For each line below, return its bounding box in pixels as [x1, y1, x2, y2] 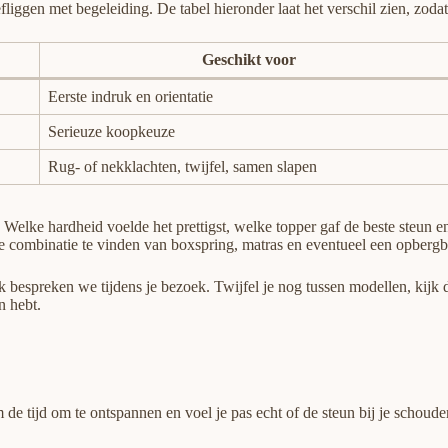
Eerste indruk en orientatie [48, 88, 213, 106]
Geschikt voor [202, 51, 296, 69]
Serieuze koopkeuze [48, 123, 175, 141]
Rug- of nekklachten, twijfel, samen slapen [48, 158, 317, 176]
